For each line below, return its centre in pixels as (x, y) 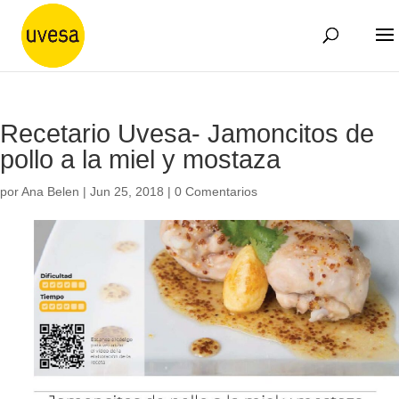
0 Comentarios (216, 191)
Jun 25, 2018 (127, 191)
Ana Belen (50, 191)
